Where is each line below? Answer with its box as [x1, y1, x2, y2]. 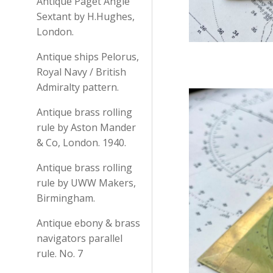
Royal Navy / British [37, 65, 126, 79]
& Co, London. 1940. [37, 136, 126, 149]
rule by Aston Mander [37, 121, 136, 134]
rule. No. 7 [37, 247, 83, 260]
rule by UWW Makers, [37, 176, 136, 190]
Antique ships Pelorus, [37, 50, 139, 63]
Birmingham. [37, 191, 95, 205]
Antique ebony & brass [37, 216, 140, 230]
